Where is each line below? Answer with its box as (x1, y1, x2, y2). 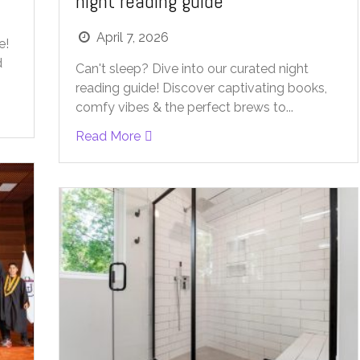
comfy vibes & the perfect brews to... (75, 100, 293, 116)
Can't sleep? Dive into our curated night (75, 61, 309, 77)
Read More (75, 129, 141, 145)
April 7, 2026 (96, 30, 169, 46)
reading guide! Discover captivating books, (75, 80, 327, 96)
